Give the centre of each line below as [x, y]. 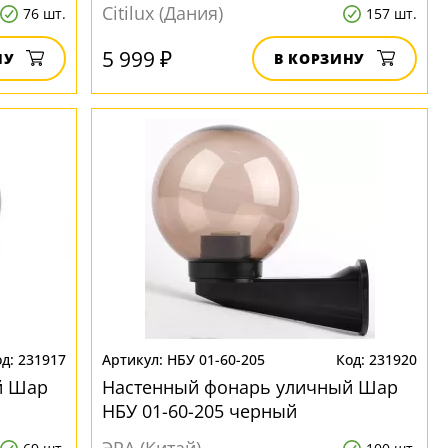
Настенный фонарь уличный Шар [250, 387]
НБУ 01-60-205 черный [200, 411]
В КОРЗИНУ [319, 58]
